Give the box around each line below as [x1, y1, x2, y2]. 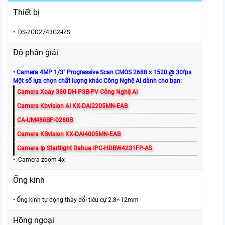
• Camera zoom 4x [13, 156, 65, 163]
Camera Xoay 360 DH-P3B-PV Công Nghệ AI [17, 88, 138, 95]
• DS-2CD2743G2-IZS [13, 28, 70, 36]
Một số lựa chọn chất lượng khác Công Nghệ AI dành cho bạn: [13, 77, 182, 84]
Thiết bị [13, 7, 40, 17]
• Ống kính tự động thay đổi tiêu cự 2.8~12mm [13, 196, 140, 203]
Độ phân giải [13, 47, 58, 57]
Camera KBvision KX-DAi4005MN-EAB [17, 130, 121, 138]
